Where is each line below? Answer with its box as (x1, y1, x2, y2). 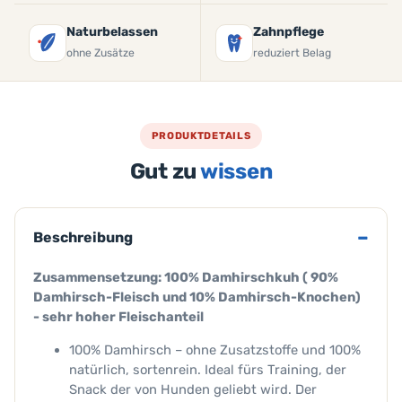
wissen (199, 159, 273, 184)
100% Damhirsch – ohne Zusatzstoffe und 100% (69, 341, 361, 358)
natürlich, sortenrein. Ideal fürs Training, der (69, 361, 346, 378)
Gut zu (129, 159, 200, 184)
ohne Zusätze (66, 47, 135, 59)
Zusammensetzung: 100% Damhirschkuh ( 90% (33, 269, 338, 285)
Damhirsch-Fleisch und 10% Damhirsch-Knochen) (33, 289, 361, 305)
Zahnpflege (253, 24, 324, 39)
